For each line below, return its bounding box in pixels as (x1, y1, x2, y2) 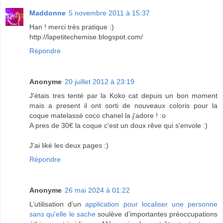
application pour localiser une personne (85, 200, 218, 208)
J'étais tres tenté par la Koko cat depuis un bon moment (29, 91, 218, 100)
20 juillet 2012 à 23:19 (65, 77, 134, 86)
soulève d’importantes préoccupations (96, 210, 218, 218)
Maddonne (29, 8, 66, 17)
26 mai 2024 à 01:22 (65, 186, 130, 194)
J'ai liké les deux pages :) (29, 141, 109, 149)
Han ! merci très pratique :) (29, 22, 114, 31)
